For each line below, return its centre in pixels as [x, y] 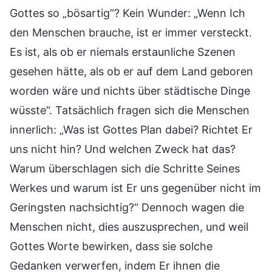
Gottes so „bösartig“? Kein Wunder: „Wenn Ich [127, 13]
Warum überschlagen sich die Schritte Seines [125, 168]
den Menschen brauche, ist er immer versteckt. [131, 32]
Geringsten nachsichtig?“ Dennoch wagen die [127, 207]
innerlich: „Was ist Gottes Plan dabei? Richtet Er [131, 129]
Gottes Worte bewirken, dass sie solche [111, 246]
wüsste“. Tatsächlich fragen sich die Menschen [130, 110]
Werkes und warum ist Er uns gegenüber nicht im [135, 188]
